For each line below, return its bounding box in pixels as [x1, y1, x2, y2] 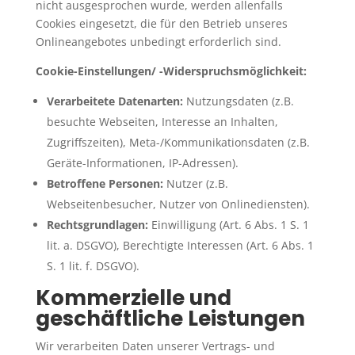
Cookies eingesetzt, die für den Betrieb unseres [35, 15, 288, 31]
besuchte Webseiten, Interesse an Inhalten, [46, 113, 278, 129]
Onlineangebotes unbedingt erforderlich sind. [35, 33, 281, 49]
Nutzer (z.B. [162, 175, 228, 191]
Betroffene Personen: [46, 175, 163, 191]
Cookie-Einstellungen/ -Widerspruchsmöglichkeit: [35, 63, 307, 78]
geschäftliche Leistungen [35, 303, 305, 333]
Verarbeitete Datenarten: [46, 93, 183, 109]
